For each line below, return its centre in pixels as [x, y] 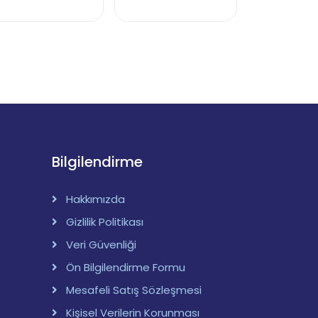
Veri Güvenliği [101, 245]
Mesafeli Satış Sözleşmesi [134, 290]
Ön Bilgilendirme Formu [126, 268]
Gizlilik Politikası [105, 222]
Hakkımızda [95, 199]
